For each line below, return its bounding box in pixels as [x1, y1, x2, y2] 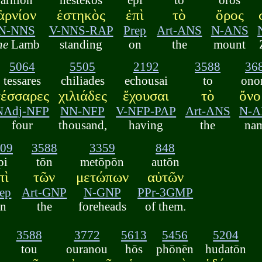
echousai [124, 74, 168, 88]
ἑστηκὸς [57, 6, 106, 23]
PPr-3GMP [137, 185, 194, 199]
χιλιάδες [58, 88, 107, 104]
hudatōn [205, 242, 247, 256]
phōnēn [156, 242, 194, 256]
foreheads [78, 199, 126, 213]
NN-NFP [60, 104, 105, 118]
